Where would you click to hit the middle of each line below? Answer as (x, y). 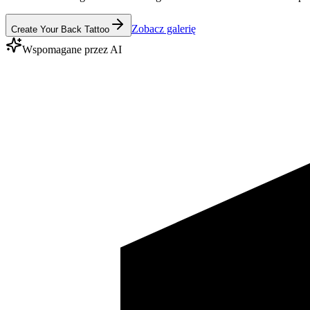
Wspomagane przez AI (72, 49)
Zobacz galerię (164, 28)
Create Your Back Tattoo (60, 29)
